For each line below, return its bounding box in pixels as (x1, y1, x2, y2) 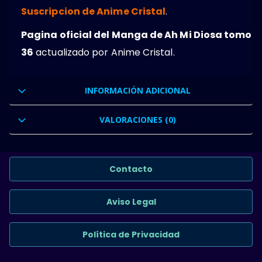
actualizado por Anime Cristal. (33, 45, 175, 59)
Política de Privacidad (82, 228, 180, 240)
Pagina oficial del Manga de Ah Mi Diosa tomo (21, 27, 252, 42)
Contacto (109, 163, 153, 175)
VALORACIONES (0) (99, 113, 176, 125)
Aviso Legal (106, 195, 156, 208)
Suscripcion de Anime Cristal (21, 4, 166, 18)
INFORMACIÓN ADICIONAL (85, 84, 191, 96)
